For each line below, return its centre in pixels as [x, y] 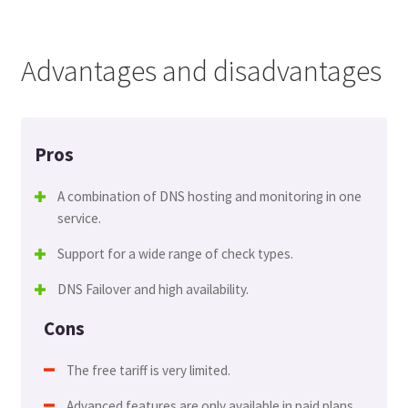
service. [79, 219]
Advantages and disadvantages [201, 71]
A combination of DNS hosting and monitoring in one [209, 197]
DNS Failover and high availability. [153, 290]
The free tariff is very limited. [148, 370]
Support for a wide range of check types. [175, 254]
